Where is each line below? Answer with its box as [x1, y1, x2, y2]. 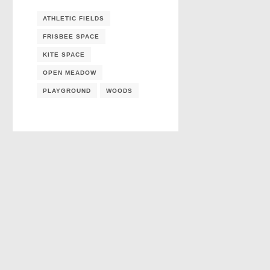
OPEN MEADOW [43, 69, 96, 76]
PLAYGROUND [43, 87, 91, 94]
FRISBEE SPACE [43, 33, 99, 40]
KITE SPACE [43, 51, 85, 58]
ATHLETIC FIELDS [43, 14, 104, 22]
